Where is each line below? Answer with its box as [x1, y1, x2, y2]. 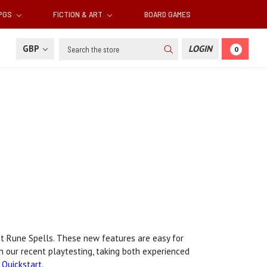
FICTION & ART [53, 9, 105, 20]
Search [59, 39, 86, 51]
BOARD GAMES [144, 9, 191, 20]
